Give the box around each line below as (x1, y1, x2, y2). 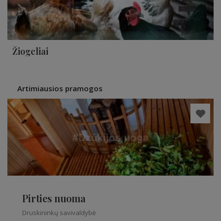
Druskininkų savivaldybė (22, 208, 96, 217)
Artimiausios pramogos (17, 83, 103, 93)
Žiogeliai (12, 45, 48, 57)
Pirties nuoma (22, 191, 86, 205)
